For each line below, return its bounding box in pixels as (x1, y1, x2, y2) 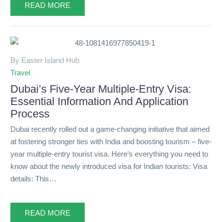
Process (10, 108, 50, 120)
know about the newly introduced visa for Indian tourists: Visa (10, 162, 207, 170)
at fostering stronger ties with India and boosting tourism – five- (10, 137, 212, 146)
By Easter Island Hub (10, 56, 79, 65)
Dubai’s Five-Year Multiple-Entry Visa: (10, 83, 191, 96)
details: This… (10, 174, 56, 183)
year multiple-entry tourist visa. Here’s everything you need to (10, 149, 208, 158)
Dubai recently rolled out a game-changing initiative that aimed (10, 124, 210, 133)
